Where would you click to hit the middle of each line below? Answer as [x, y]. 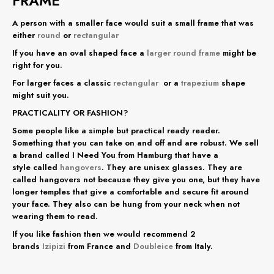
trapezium [199, 83]
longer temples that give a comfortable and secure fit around [131, 191]
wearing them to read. [55, 216]
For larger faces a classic [63, 83]
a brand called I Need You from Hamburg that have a [115, 155]
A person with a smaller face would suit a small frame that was [133, 23]
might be [238, 53]
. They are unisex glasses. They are [172, 167]
